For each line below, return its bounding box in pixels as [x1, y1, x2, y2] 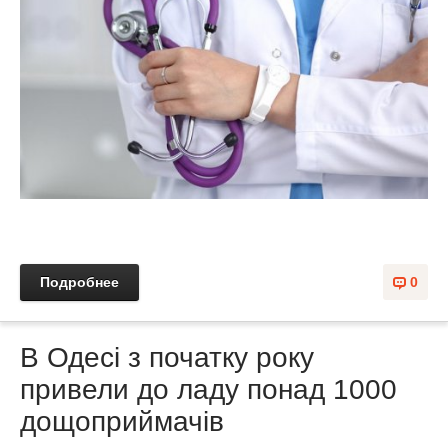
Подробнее [40, 274, 119, 291]
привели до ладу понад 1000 [20, 374, 397, 406]
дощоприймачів [20, 406, 224, 438]
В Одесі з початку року [20, 342, 314, 374]
